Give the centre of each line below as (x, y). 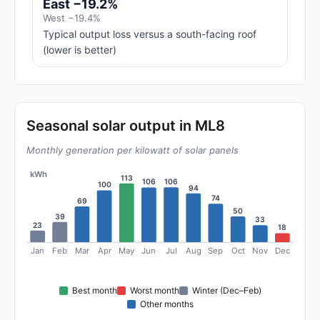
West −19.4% (72, 18)
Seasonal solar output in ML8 (126, 126)
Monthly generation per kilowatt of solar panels (132, 150)
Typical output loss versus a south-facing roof (150, 34)
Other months (166, 304)
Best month (94, 291)
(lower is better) (80, 50)
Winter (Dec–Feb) (226, 291)
